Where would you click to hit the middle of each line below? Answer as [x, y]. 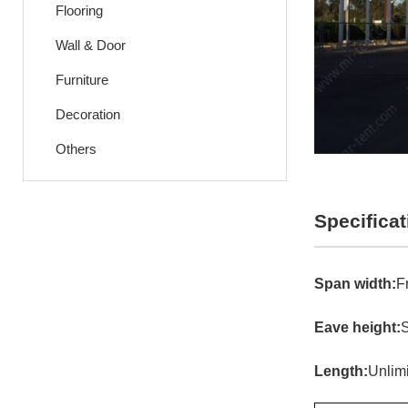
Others [76, 149]
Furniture [82, 80]
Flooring [79, 10]
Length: [341, 372]
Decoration [88, 114]
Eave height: [357, 328]
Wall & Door [91, 45]
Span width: [355, 284]
